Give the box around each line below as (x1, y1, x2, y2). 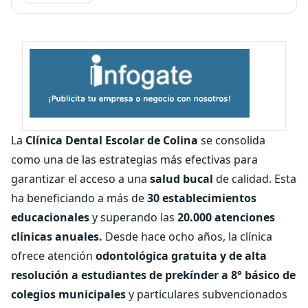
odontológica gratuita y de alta (96, 248, 267, 263)
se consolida (198, 133, 265, 148)
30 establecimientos (147, 190, 256, 206)
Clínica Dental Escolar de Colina (25, 133, 198, 148)
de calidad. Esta (213, 171, 296, 186)
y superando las (89, 210, 177, 225)
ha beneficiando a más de (11, 190, 147, 206)
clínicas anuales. (11, 229, 102, 244)
